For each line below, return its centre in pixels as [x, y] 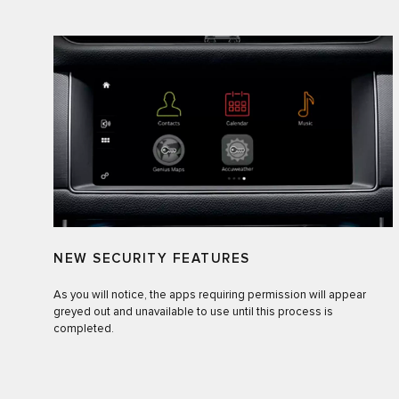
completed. [84, 329]
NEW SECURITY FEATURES [152, 258]
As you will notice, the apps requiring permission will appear [210, 295]
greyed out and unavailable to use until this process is [193, 312]
